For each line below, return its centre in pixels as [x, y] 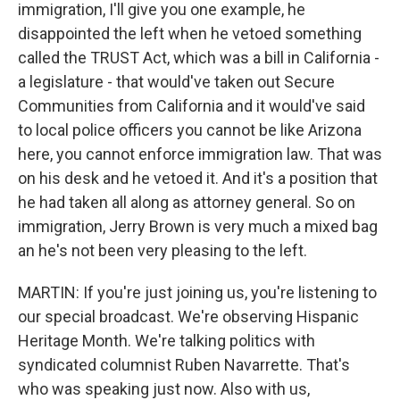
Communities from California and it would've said [192, 106]
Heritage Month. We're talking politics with [167, 341]
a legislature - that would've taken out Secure [176, 82]
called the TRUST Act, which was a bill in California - [199, 58]
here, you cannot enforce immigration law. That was [200, 154]
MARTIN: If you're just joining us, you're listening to [197, 292]
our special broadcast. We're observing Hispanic [188, 317]
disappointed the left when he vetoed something [190, 33]
